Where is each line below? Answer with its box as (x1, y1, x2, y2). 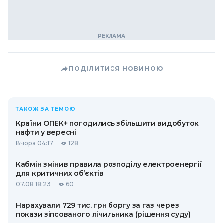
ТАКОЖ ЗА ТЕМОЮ (16, 106, 76, 112)
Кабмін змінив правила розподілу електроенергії (16, 160, 202, 169)
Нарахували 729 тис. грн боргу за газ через (16, 201, 179, 210)
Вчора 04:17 (16, 139, 53, 147)
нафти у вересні (16, 128, 76, 137)
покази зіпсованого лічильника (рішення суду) (16, 210, 191, 219)
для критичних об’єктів (16, 169, 104, 178)
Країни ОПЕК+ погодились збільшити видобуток (16, 119, 199, 128)
